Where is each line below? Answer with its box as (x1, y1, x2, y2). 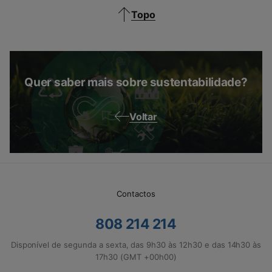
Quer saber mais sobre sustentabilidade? (24, 75, 248, 89)
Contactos (117, 189, 155, 199)
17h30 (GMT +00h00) (95, 252, 177, 262)
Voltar (129, 110, 157, 123)
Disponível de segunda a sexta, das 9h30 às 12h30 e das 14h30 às (10, 240, 262, 250)
